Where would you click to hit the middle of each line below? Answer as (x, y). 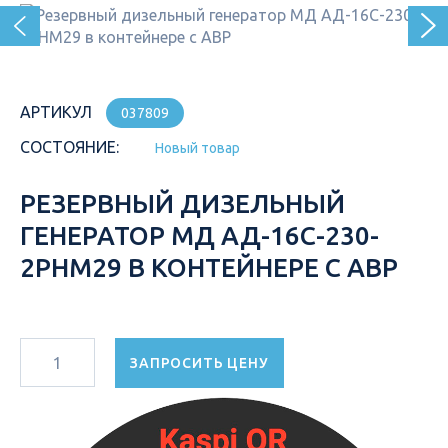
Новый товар (197, 148)
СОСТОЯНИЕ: (69, 147)
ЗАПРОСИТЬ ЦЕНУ (199, 363)
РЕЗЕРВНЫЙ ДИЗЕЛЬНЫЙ (182, 203)
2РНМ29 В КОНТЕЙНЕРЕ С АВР (209, 267)
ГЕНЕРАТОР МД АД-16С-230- (199, 235)
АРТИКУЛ (56, 112)
